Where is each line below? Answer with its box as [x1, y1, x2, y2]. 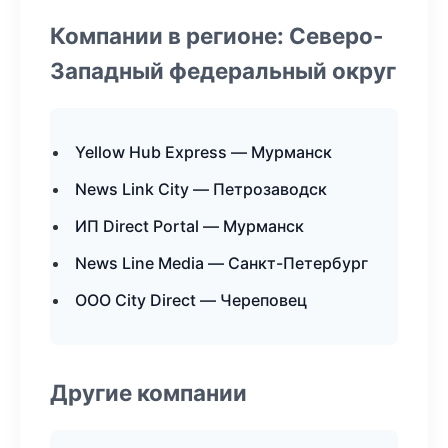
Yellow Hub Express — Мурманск [75, 142, 332, 162]
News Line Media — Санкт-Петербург [75, 253, 368, 273]
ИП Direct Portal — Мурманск [75, 216, 304, 236]
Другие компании [50, 379, 247, 406]
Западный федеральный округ [50, 57, 396, 84]
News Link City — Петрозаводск [75, 179, 327, 199]
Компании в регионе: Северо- [50, 22, 384, 49]
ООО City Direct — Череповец [75, 290, 307, 310]
